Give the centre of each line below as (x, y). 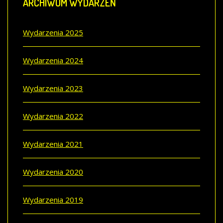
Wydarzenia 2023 (53, 88)
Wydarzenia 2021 (53, 144)
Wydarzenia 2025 (53, 32)
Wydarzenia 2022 (53, 116)
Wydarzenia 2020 (53, 171)
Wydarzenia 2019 (53, 199)
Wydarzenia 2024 (53, 60)
